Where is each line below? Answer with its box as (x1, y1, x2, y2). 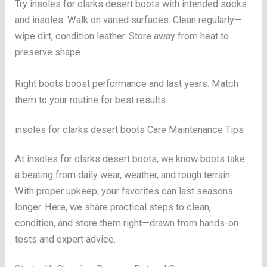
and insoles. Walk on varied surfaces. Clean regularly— (15, 14, 243, 26)
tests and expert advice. (15, 234, 116, 245)
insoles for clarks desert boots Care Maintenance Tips (15, 124, 244, 136)
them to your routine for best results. (15, 94, 168, 106)
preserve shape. (15, 46, 83, 58)
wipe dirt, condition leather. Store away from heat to (15, 30, 229, 42)
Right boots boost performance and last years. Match (15, 78, 239, 90)
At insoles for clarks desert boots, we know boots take (15, 153, 246, 164)
